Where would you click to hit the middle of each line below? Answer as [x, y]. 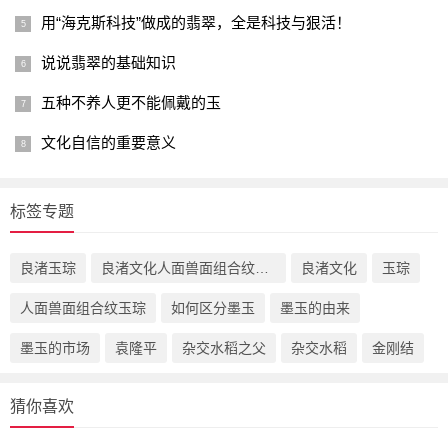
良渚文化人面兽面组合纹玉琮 [262, 268]
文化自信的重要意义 [108, 142]
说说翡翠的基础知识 [108, 62]
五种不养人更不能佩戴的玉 [131, 102]
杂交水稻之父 [224, 348]
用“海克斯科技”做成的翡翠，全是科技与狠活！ [196, 22]
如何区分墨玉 [213, 308]
